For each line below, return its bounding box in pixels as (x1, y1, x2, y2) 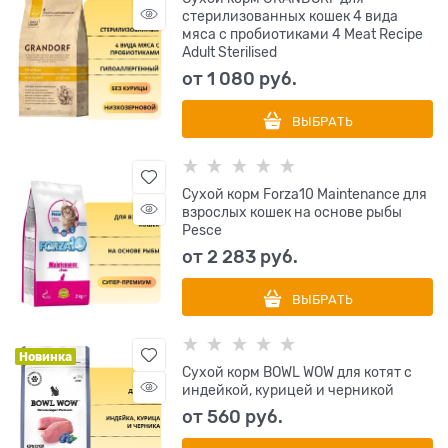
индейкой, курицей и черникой (182, 382, 395, 399)
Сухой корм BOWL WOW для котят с (182, 364, 413, 381)
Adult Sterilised (182, 44, 278, 61)
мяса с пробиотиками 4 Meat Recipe (182, 26, 424, 43)
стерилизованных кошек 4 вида (182, 8, 399, 25)
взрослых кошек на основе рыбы (182, 204, 403, 221)
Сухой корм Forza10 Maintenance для (182, 186, 428, 203)
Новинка (19, 350, 72, 365)
